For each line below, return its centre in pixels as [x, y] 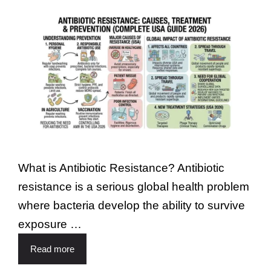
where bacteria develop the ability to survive [132, 205]
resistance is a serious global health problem [134, 186]
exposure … [50, 224]
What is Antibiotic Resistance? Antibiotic [121, 168]
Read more [52, 249]
